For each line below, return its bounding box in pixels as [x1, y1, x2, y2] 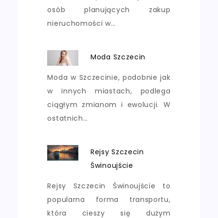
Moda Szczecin [91, 52, 146, 62]
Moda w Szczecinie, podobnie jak [47, 72, 171, 82]
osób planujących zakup [47, 4, 171, 15]
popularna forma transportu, [47, 194, 171, 204]
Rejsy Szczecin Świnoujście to [47, 181, 171, 191]
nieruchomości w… [47, 18, 116, 28]
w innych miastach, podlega [47, 86, 171, 96]
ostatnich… [47, 113, 88, 123]
